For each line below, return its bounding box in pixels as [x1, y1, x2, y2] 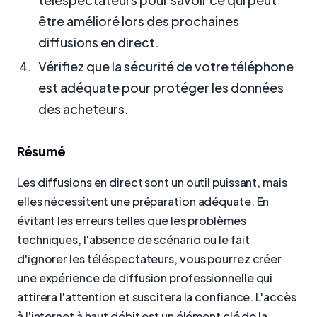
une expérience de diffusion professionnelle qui [17, 270, 273, 286]
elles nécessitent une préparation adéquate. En [17, 194, 270, 209]
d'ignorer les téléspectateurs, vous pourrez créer [17, 251, 282, 267]
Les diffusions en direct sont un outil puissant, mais [17, 175, 287, 190]
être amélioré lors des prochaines [38, 13, 239, 30]
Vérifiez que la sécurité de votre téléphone [38, 58, 294, 75]
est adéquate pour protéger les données [38, 79, 284, 96]
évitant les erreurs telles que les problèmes [17, 213, 246, 229]
